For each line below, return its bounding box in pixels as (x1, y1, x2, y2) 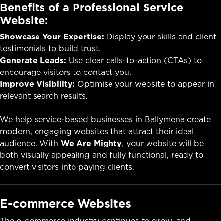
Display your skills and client (104, 31, 216, 42)
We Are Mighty (61, 137, 122, 148)
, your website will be (122, 137, 204, 148)
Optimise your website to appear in (75, 78, 214, 89)
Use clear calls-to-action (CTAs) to (66, 54, 202, 66)
